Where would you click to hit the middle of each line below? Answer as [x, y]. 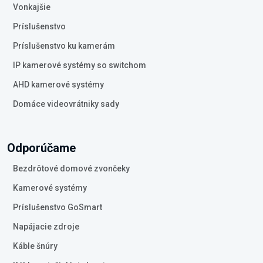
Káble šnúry [35, 246]
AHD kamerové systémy [58, 85]
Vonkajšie [32, 7]
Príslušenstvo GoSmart [58, 207]
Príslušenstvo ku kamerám [64, 46]
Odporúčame [41, 148]
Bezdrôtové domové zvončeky [71, 168]
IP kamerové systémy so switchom [80, 65]
